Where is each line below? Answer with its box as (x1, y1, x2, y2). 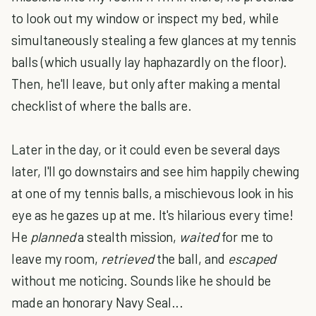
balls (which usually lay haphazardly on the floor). (11, 54, 288, 70)
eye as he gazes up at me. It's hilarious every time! (11, 207, 294, 223)
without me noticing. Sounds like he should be (11, 272, 272, 288)
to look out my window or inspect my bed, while (11, 10, 279, 26)
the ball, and (153, 250, 228, 267)
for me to (219, 229, 274, 245)
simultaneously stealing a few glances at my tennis (11, 32, 297, 48)
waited (179, 229, 219, 245)
